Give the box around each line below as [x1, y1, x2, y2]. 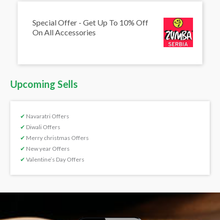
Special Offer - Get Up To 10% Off [32, 17, 149, 27]
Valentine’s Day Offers [25, 155, 85, 163]
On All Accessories [32, 27, 96, 37]
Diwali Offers [25, 123, 61, 131]
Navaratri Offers [25, 112, 70, 120]
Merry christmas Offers [25, 134, 89, 141]
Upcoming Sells [10, 78, 78, 90]
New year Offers [25, 144, 70, 152]
